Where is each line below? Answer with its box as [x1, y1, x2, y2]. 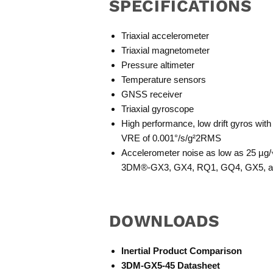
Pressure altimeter [121, 60, 194, 70]
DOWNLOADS [108, 211, 220, 231]
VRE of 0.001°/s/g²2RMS [121, 133, 221, 143]
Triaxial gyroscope [121, 104, 194, 114]
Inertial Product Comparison [121, 246, 242, 256]
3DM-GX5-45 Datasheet [121, 260, 220, 271]
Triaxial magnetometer [121, 45, 210, 55]
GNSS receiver [121, 89, 182, 99]
